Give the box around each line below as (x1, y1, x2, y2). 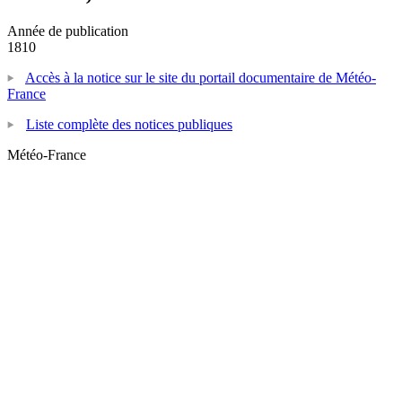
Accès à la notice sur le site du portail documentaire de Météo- (25, 69, 376, 85)
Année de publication (7, 22, 128, 39)
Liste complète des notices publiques (26, 116, 232, 132)
